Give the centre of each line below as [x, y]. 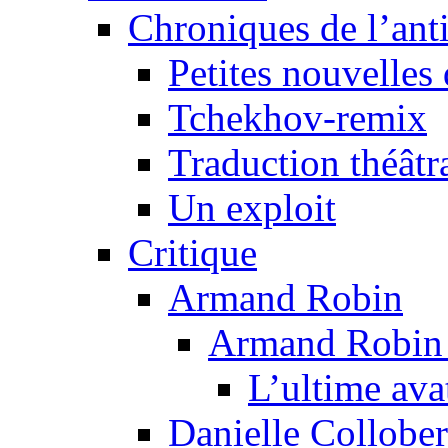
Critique [192, 253]
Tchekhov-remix [297, 118]
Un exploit [252, 208]
